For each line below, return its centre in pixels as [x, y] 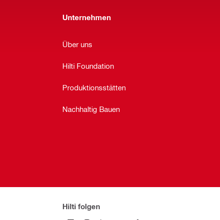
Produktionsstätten [94, 88]
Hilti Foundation [88, 66]
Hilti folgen [81, 206]
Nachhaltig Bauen [91, 109]
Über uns [77, 44]
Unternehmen [87, 17]
